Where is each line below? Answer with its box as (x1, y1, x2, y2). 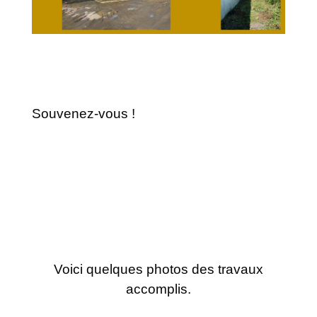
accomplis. (126, 281, 191, 296)
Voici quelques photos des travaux (54, 261, 263, 277)
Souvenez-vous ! (32, 105, 135, 121)
